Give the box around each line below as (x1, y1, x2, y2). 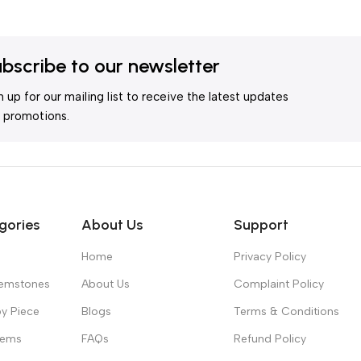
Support (234, 215, 289, 234)
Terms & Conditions (234, 304, 340, 318)
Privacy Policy (234, 249, 307, 263)
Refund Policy (234, 331, 307, 346)
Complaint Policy (234, 276, 325, 291)
